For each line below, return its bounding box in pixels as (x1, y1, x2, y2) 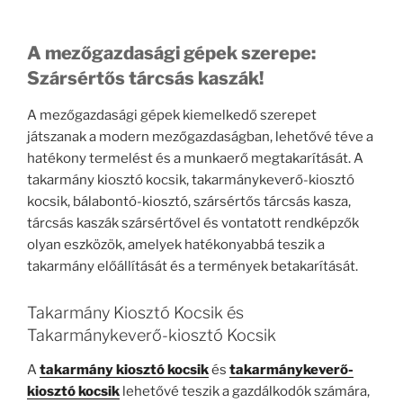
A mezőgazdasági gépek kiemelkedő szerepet (27, 107, 317, 124)
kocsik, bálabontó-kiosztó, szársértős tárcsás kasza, (27, 193, 351, 210)
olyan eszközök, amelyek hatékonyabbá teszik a (27, 237, 325, 254)
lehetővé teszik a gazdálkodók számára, (120, 382, 370, 399)
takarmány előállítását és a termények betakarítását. (27, 258, 358, 275)
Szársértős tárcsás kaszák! (27, 67, 264, 90)
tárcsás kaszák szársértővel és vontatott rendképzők (27, 215, 359, 232)
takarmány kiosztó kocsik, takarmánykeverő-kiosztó (27, 172, 354, 189)
